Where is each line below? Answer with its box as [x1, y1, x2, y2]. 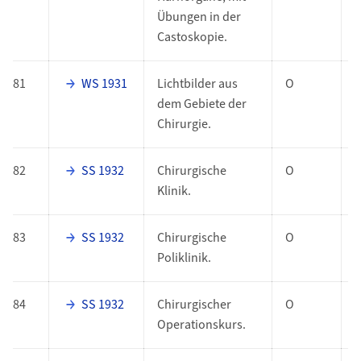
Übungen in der [156, 8, 241, 27]
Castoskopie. [156, 28, 227, 47]
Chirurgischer [156, 296, 231, 314]
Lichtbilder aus [156, 75, 238, 93]
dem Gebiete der [156, 95, 247, 114]
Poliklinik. [156, 249, 211, 268]
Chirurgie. [156, 115, 211, 134]
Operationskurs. [156, 316, 246, 334]
